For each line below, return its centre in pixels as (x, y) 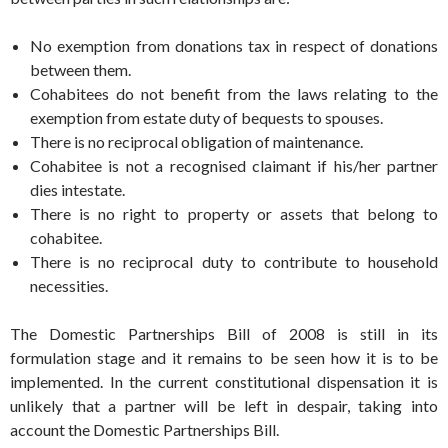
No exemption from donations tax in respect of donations (234, 46)
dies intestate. (77, 190)
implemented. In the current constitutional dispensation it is (224, 382)
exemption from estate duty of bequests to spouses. (206, 118)
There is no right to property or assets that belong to (234, 214)
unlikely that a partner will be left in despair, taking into (224, 406)
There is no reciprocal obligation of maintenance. (196, 142)
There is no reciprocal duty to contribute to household (234, 262)
